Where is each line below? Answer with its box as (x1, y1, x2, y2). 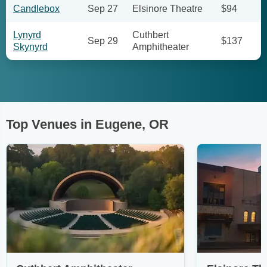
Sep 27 (88, 4, 118, 14)
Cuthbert (132, 30, 169, 40)
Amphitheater (132, 42, 189, 52)
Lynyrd (13, 30, 41, 40)
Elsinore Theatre (132, 4, 203, 14)
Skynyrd (13, 42, 48, 52)
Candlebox (13, 4, 60, 14)
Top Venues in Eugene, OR (6, 117, 169, 132)
